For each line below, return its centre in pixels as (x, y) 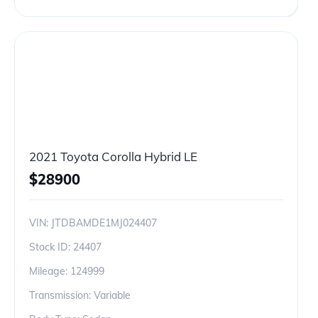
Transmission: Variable (80, 295)
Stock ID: (51, 247)
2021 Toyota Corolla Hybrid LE (113, 157)
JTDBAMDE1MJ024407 (104, 223)
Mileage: (50, 271)
